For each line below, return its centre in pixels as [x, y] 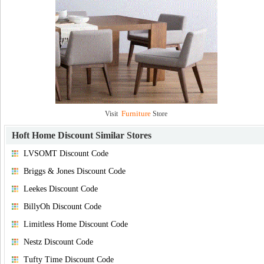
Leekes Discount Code [61, 189]
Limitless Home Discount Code [76, 224]
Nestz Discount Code [58, 242]
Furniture [136, 113]
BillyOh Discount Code [62, 207]
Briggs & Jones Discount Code [75, 171]
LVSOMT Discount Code [66, 154]
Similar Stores [122, 135]
